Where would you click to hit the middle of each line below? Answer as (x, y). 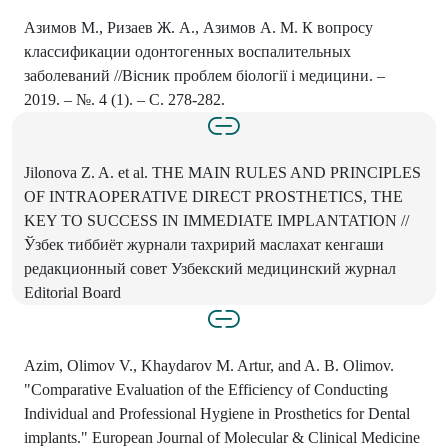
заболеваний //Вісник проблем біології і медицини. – (204, 75)
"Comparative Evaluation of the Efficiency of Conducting (206, 389)
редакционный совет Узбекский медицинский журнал (210, 268)
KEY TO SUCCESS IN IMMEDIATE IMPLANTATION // (216, 220)
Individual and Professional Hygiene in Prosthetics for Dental (217, 413)
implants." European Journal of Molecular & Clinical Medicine (222, 437)
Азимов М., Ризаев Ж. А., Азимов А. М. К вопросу (198, 27)
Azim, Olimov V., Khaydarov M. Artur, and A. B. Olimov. (209, 365)
